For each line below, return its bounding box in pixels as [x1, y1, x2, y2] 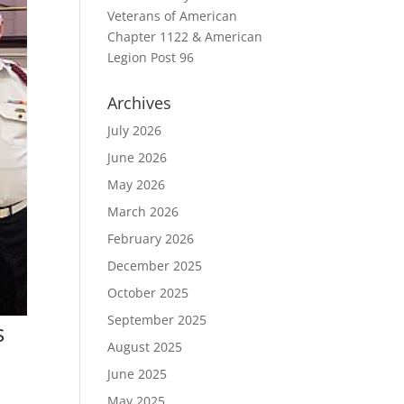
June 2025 [107, 365, 168, 382]
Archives [107, 92, 172, 114]
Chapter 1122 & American [107, 28, 263, 45]
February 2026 [107, 230, 195, 247]
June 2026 [107, 149, 168, 166]
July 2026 [107, 122, 162, 139]
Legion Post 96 [107, 49, 195, 66]
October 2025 [107, 284, 189, 301]
